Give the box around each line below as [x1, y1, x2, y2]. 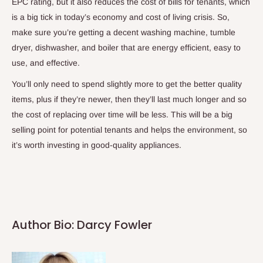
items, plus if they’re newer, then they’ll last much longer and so [12, 94, 247, 104]
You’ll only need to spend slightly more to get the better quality [12, 79, 242, 89]
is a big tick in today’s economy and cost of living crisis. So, [12, 12, 230, 22]
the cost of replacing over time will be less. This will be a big [12, 109, 232, 119]
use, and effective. [12, 58, 82, 68]
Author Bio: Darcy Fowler [12, 217, 152, 234]
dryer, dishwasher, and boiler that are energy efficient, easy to [12, 43, 241, 53]
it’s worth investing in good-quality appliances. [12, 140, 181, 150]
